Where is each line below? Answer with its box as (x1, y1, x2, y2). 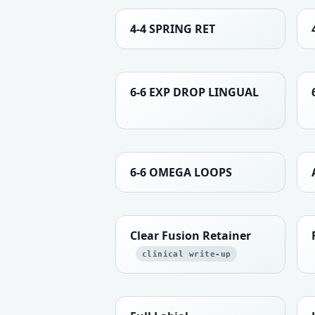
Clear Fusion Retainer (130, 227, 251, 243)
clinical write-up (141, 249, 231, 259)
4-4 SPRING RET (130, 20, 215, 37)
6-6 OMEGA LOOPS (130, 164, 232, 180)
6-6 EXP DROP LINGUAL (130, 84, 259, 100)
